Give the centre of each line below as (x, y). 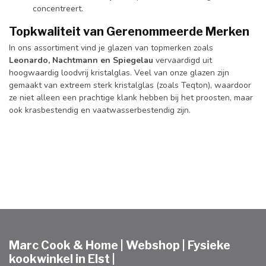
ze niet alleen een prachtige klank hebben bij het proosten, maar (131, 97)
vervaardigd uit (183, 60)
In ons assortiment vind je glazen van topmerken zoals (111, 47)
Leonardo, (29, 60)
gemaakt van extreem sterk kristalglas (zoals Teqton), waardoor (130, 85)
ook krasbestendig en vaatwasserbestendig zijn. (100, 110)
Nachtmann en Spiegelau (103, 60)
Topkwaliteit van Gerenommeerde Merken (129, 31)
